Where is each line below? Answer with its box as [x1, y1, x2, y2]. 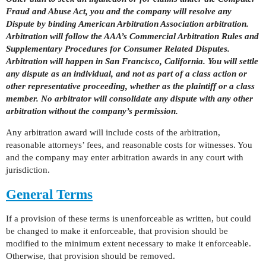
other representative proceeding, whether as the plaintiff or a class [6, 81, 255, 91]
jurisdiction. [6, 165, 50, 175]
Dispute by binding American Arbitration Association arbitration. [6, 19, 249, 28]
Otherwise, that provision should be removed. [6, 251, 175, 261]
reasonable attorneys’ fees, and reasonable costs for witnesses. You [6, 140, 252, 150]
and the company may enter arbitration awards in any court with [6, 153, 243, 162]
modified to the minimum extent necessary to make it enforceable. [6, 239, 251, 248]
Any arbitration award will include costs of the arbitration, [6, 128, 220, 137]
